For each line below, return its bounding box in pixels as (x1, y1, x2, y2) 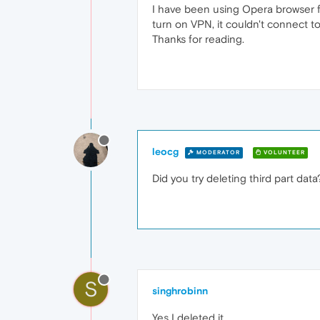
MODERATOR (194, 149, 240, 156)
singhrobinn (152, 285, 208, 296)
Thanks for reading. (152, 33, 244, 45)
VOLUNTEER (261, 149, 305, 156)
